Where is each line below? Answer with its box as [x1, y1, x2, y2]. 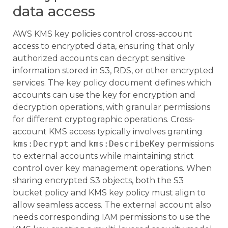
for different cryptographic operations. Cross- [13, 114, 195, 124]
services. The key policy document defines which [13, 77, 211, 88]
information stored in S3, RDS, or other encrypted [13, 65, 214, 75]
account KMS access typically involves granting [13, 126, 203, 136]
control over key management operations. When [13, 163, 212, 173]
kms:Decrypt [13, 138, 69, 149]
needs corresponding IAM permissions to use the [13, 212, 210, 222]
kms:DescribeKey [89, 138, 165, 149]
